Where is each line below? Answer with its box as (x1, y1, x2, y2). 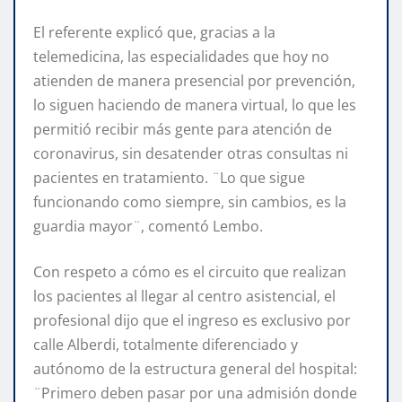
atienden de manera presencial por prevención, (33, 70, 355, 91)
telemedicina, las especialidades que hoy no (33, 46, 329, 66)
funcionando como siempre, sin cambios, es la (33, 191, 346, 212)
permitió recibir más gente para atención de (33, 118, 332, 139)
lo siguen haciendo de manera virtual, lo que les (33, 94, 356, 115)
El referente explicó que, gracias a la (33, 22, 275, 42)
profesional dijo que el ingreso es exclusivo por (33, 310, 351, 330)
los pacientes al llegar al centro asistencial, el (33, 285, 336, 306)
